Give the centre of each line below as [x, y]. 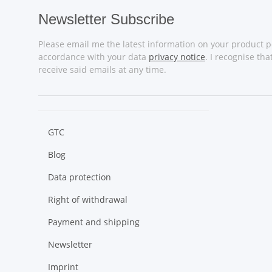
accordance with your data [93, 56]
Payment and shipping [94, 222]
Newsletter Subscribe [106, 19]
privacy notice [177, 56]
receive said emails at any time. [102, 69]
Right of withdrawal [88, 199]
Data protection [80, 177]
